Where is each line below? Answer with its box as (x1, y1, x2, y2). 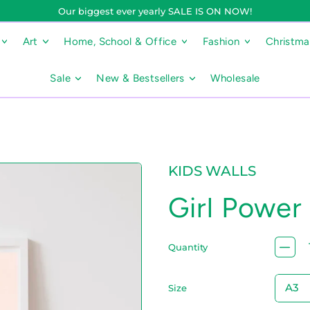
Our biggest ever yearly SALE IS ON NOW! (58, 5, 252, 17)
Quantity (167, 241, 208, 253)
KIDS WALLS (167, 163, 256, 179)
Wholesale (210, 72, 260, 85)
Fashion (202, 35, 240, 48)
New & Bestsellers (96, 72, 185, 85)
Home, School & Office (64, 35, 177, 48)
